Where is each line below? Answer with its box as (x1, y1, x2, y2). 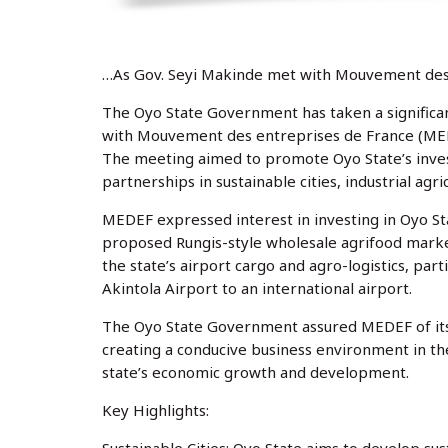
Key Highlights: (102, 400, 209, 420)
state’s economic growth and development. (102, 362, 409, 382)
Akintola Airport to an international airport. (102, 278, 412, 298)
